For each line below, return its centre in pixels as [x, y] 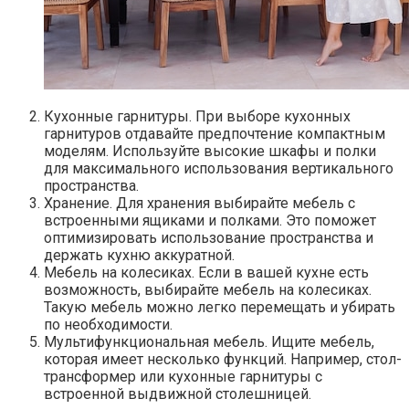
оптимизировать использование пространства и [209, 238]
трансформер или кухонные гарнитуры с [183, 377]
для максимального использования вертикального [219, 169]
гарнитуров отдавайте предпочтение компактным [215, 134]
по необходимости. [108, 325]
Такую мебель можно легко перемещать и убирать [220, 308]
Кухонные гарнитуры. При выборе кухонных [197, 117]
